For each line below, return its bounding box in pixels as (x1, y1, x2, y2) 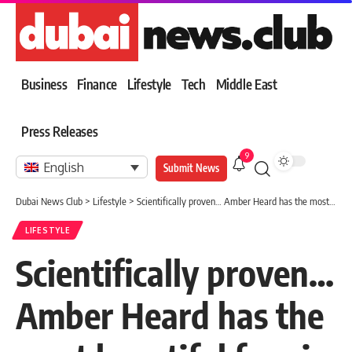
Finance (77, 75, 117, 93)
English (43, 159, 85, 176)
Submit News (163, 161, 219, 174)
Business (21, 75, 68, 93)
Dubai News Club (16, 194, 82, 207)
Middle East (215, 75, 277, 93)
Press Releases (21, 123, 98, 141)
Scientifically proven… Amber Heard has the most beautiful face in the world (137, 194, 329, 207)
